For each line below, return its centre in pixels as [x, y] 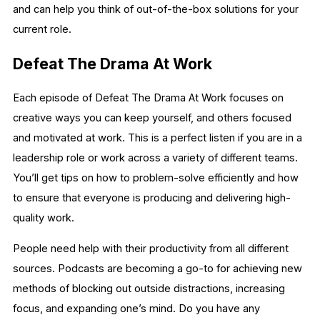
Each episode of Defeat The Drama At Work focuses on [148, 97]
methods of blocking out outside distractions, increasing [149, 288]
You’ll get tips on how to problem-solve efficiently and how [156, 177]
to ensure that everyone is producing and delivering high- [152, 197]
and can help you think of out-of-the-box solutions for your [156, 10]
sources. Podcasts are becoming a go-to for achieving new [157, 268]
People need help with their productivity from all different [151, 248]
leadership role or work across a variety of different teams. [155, 157]
